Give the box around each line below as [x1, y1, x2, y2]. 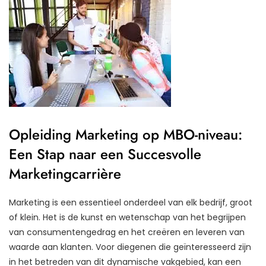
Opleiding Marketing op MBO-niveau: [9, 123, 242, 145]
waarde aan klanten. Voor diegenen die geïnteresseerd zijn [9, 240, 251, 253]
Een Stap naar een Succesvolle [9, 143, 201, 164]
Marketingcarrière [9, 163, 121, 184]
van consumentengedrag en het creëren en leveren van [9, 226, 245, 238]
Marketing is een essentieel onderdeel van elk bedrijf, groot [9, 196, 252, 208]
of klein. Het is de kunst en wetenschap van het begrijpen [9, 211, 246, 223]
